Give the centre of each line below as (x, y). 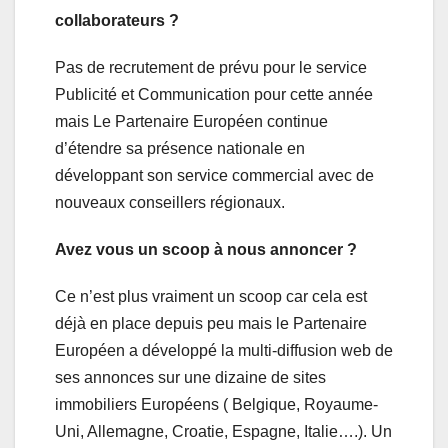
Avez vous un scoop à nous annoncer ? (206, 250)
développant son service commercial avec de (214, 176)
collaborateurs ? (117, 21)
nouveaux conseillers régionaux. (170, 203)
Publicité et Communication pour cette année (214, 95)
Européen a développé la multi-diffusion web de (224, 351)
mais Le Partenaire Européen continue (191, 122)
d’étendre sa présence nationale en (180, 149)
